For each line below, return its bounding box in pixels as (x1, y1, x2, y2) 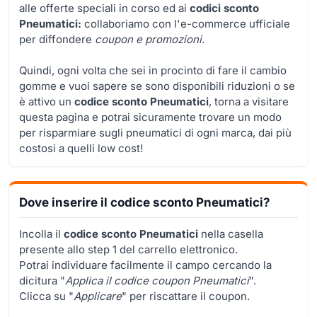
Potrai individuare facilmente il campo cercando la (19, 258, 272, 272)
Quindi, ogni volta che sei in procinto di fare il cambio (19, 63, 287, 77)
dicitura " (19, 273, 65, 287)
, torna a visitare (209, 94, 289, 108)
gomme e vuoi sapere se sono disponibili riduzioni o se (19, 79, 295, 93)
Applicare (74, 289, 122, 303)
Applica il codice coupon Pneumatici (65, 273, 249, 287)
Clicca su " (19, 289, 74, 303)
